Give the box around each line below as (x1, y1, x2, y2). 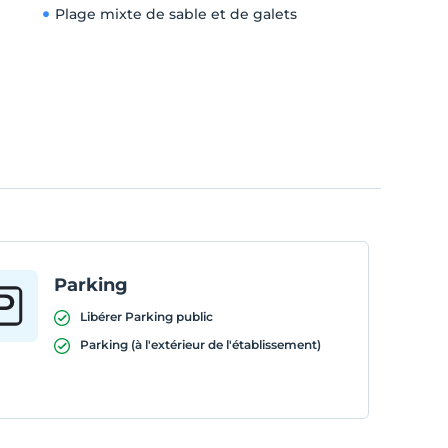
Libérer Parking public (79, 309, 213, 324)
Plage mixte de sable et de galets (54, 5, 297, 23)
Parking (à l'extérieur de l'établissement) (79, 337, 321, 352)
